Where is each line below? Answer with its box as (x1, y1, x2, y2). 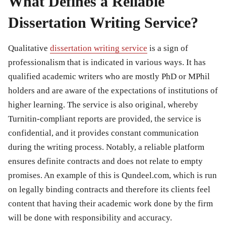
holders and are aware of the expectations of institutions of (8, 85, 218, 95)
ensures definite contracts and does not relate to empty (8, 156, 203, 166)
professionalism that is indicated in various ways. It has (8, 57, 206, 67)
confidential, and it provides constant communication (8, 128, 199, 138)
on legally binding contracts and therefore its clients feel (8, 184, 210, 194)
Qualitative (8, 43, 50, 53)
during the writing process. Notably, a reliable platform (8, 142, 204, 152)
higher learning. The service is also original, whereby (8, 99, 198, 109)
